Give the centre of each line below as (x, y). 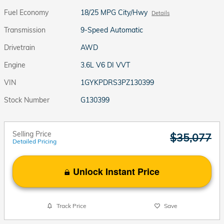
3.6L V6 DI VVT (105, 65)
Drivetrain (19, 47)
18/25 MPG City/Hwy (114, 12)
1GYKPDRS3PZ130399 (117, 82)
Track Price (71, 206)
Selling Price (32, 134)
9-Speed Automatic (112, 30)
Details (161, 13)
